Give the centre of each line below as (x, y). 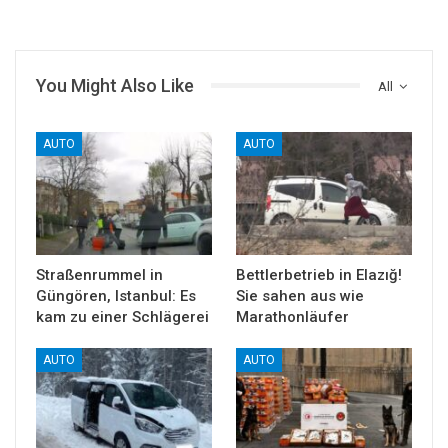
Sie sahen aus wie (300, 296)
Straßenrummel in (99, 275)
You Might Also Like (115, 85)
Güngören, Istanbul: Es (116, 296)
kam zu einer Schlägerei (122, 317)
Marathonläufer (292, 317)
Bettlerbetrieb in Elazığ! (319, 275)
